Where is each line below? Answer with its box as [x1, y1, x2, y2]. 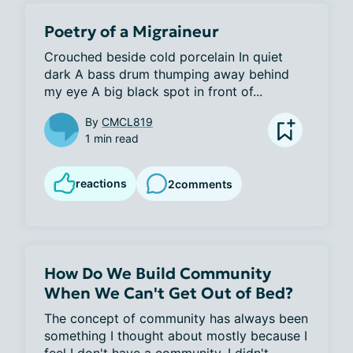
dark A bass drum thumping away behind [44, 66, 289, 82]
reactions [76, 176, 127, 190]
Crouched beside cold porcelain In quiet [44, 49, 283, 65]
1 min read [85, 132, 139, 145]
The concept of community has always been [44, 310, 308, 326]
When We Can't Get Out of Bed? [44, 283, 293, 303]
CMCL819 [102, 115, 153, 128]
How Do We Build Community [44, 263, 271, 284]
